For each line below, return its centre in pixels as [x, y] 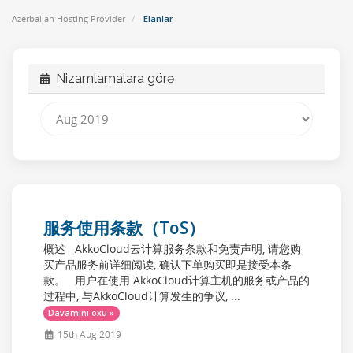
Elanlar [157, 19]
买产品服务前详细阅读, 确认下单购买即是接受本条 [167, 264]
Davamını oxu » [82, 313]
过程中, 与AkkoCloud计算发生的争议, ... [142, 296]
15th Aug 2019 [88, 334]
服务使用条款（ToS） [124, 228]
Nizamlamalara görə [112, 78]
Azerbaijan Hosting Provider [69, 19]
